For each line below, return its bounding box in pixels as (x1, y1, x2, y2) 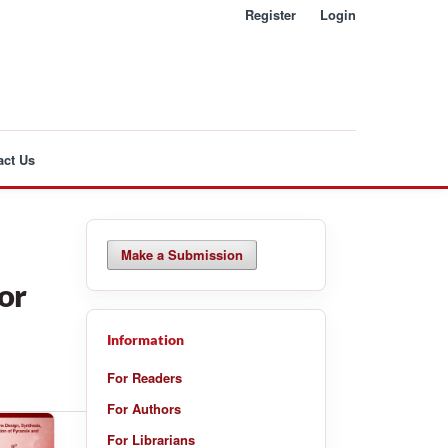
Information (107, 330, 184, 348)
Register (245, 5, 297, 24)
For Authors (107, 398, 181, 418)
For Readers (107, 367, 182, 387)
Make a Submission (121, 244, 244, 264)
